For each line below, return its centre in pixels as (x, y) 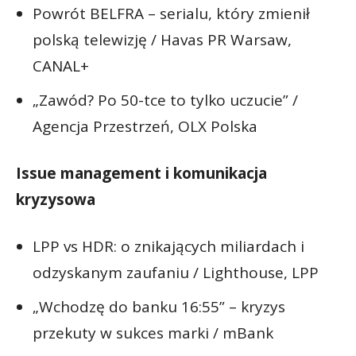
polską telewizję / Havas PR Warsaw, (162, 39)
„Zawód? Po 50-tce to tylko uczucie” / (165, 100)
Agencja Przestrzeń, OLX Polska (145, 126)
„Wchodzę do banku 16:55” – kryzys (159, 306)
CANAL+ (61, 66)
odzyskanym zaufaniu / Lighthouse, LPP (176, 272)
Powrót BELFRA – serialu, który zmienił (171, 13)
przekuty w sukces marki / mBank (153, 333)
